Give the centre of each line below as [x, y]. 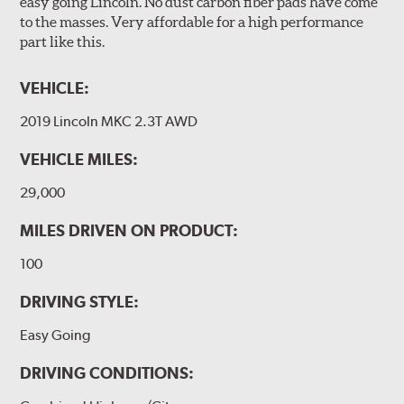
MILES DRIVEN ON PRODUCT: [129, 230]
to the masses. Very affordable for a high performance [192, 21]
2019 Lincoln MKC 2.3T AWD [109, 121]
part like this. [63, 41]
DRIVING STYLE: [80, 301]
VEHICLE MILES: [79, 159]
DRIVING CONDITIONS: [107, 372]
